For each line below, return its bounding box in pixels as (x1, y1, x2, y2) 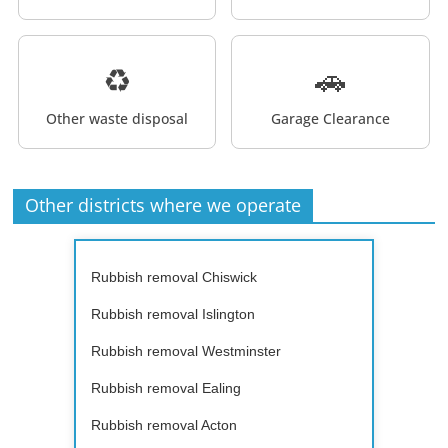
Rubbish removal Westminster (90, 342, 281, 359)
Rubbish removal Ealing (90, 379, 241, 396)
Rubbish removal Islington (90, 305, 255, 322)
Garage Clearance (271, 108, 390, 128)
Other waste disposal (46, 108, 189, 128)
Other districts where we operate (25, 192, 302, 217)
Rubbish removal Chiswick (90, 268, 257, 285)
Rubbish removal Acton (90, 416, 237, 433)
